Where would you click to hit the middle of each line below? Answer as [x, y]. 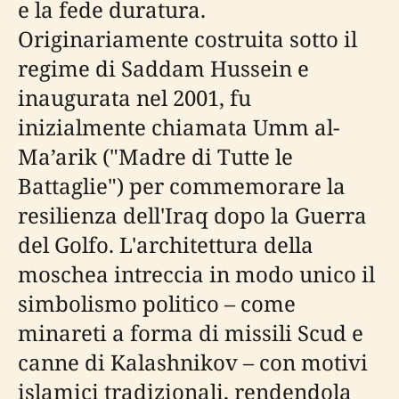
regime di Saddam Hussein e [163, 68]
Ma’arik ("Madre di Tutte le [155, 156]
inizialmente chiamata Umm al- [179, 127]
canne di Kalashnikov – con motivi [193, 362]
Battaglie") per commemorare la [182, 186]
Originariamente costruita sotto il [187, 39]
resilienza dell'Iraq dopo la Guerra [192, 215]
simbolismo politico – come [157, 303]
